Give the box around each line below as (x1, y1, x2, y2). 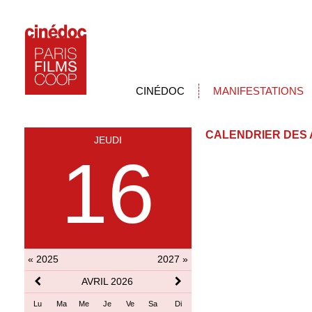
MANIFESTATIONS (213, 85, 304, 97)
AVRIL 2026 (81, 276, 133, 287)
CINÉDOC (136, 85, 185, 97)
